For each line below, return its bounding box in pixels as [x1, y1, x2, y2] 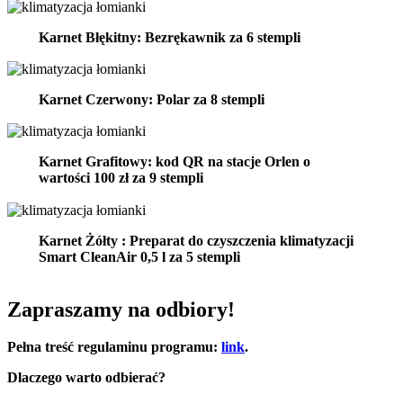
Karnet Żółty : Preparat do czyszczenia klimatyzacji [38, 232, 354, 248]
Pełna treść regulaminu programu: [7, 339, 221, 355]
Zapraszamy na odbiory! [7, 297, 235, 321]
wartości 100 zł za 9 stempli [38, 170, 203, 186]
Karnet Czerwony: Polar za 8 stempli [38, 91, 264, 107]
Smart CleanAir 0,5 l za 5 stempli [38, 248, 240, 264]
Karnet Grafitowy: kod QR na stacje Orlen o [38, 154, 310, 170]
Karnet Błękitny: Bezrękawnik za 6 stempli [38, 29, 300, 45]
